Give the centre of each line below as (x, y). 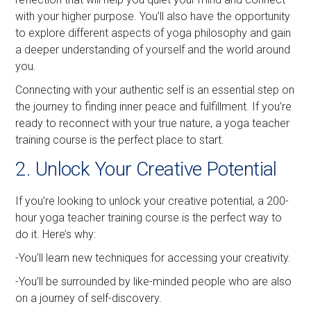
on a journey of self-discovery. (89, 298)
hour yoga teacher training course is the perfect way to (149, 217)
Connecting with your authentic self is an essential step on (155, 90)
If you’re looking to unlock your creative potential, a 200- (152, 201)
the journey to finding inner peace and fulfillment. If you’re (154, 106)
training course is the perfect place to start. (120, 140)
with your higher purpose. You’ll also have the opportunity (153, 16)
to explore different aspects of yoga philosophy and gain (153, 33)
